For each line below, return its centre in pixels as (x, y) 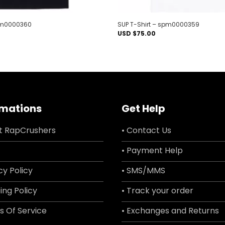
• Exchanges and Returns (170, 210)
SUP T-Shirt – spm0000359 (158, 24)
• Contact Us (146, 130)
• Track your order (157, 190)
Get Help (143, 108)
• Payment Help (152, 150)
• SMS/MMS (143, 170)
